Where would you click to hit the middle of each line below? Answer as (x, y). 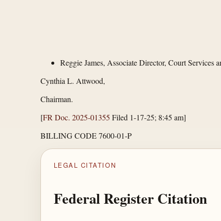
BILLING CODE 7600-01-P (86, 136)
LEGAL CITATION (85, 165)
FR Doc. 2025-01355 (76, 117)
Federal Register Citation (130, 199)
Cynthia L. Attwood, (73, 81)
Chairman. (57, 99)
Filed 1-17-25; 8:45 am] (148, 117)
